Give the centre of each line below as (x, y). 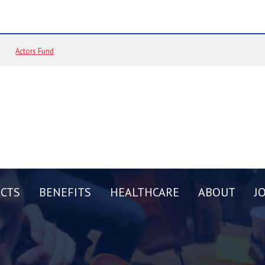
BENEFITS (65, 192)
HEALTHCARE (145, 192)
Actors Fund (35, 51)
